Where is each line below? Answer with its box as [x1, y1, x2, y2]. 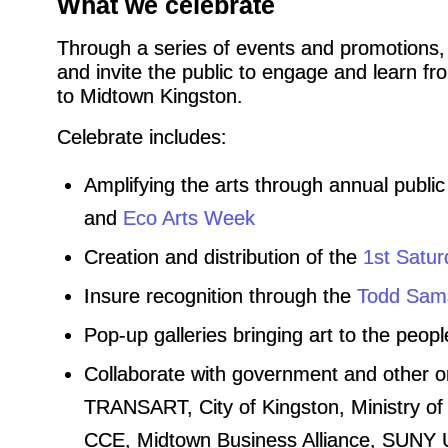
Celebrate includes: [56, 125, 227, 148]
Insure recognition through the [83, 284, 357, 307]
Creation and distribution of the [83, 245, 363, 268]
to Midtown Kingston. [56, 84, 243, 107]
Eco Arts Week [122, 206, 255, 229]
